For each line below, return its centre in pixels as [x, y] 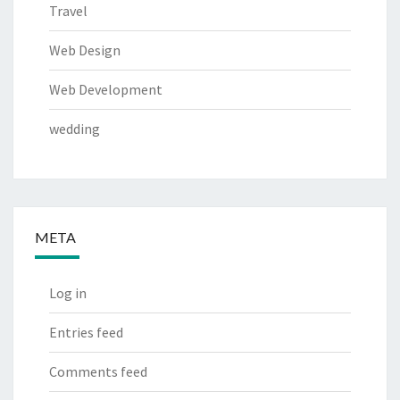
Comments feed [98, 372]
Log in [68, 293]
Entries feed [86, 333]
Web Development [106, 90]
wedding [75, 129]
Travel [68, 11]
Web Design [85, 50]
